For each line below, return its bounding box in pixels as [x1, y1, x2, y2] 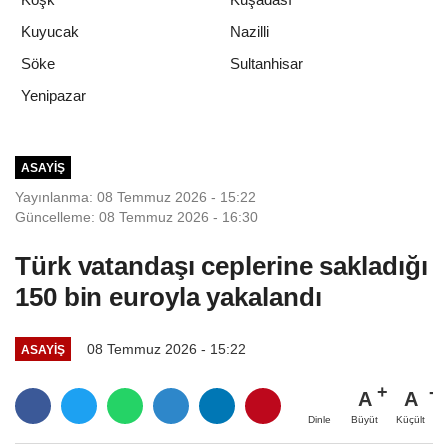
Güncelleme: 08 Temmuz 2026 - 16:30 [15, 209, 258, 226]
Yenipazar [21, 86, 86, 104]
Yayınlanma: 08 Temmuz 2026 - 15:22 [15, 189, 256, 206]
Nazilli [230, 22, 269, 40]
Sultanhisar [230, 54, 303, 72]
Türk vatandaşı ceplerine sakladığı [15, 251, 428, 282]
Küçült [396, 414, 425, 426]
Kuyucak [21, 22, 79, 40]
